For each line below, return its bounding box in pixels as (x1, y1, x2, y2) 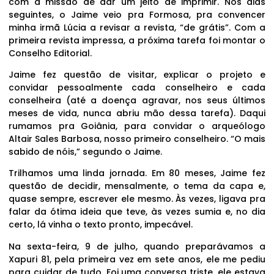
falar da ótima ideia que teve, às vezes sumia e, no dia (9, 206, 265, 218)
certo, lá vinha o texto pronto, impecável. (9, 218, 193, 231)
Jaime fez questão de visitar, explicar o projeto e (9, 68, 265, 81)
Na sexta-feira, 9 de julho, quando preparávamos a (9, 240, 265, 253)
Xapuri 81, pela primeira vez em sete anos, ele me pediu (9, 253, 265, 265)
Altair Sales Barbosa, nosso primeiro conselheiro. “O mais (9, 133, 265, 146)
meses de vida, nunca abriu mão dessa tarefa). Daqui (9, 107, 265, 120)
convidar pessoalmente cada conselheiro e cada (9, 81, 265, 94)
